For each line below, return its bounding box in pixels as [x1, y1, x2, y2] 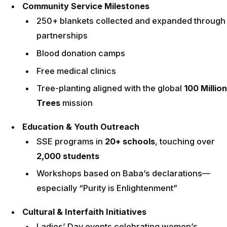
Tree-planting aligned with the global [36, 83, 184, 94]
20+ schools [105, 136, 155, 146]
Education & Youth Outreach [22, 121, 139, 132]
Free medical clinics [36, 65, 116, 76]
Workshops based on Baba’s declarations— [36, 168, 210, 179]
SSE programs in [36, 136, 105, 146]
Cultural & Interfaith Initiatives [22, 207, 146, 217]
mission [60, 98, 93, 108]
